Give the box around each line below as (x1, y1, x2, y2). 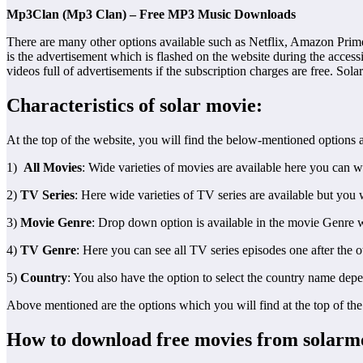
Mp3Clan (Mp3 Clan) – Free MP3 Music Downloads (6, 6, 296, 21)
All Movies (23, 160, 82, 174)
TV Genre (20, 242, 76, 257)
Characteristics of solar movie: (6, 94, 272, 116)
